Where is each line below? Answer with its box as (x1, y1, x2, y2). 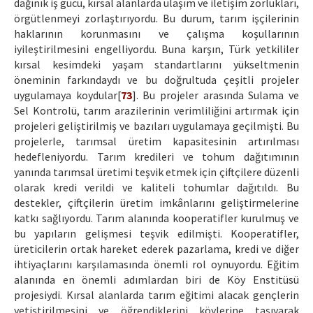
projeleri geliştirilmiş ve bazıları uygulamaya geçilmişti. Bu (14, 119, 299, 133)
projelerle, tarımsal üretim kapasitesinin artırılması (14, 134, 299, 149)
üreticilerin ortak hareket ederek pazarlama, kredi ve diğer (14, 242, 299, 256)
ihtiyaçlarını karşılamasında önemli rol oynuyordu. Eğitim (14, 257, 299, 272)
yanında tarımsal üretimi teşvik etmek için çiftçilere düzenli (14, 165, 299, 180)
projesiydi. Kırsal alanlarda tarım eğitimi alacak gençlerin (14, 288, 299, 303)
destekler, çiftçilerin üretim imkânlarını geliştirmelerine (14, 196, 299, 210)
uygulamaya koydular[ (14, 88, 121, 103)
